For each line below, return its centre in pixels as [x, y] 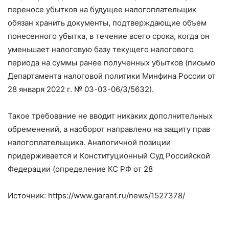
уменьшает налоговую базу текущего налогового [101, 49]
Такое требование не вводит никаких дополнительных [110, 116]
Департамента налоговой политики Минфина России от [112, 76]
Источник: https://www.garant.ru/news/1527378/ [96, 196]
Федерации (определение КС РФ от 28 [80, 169]
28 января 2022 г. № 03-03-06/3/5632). [81, 89]
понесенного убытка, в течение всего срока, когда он [109, 36]
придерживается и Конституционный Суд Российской [109, 156]
